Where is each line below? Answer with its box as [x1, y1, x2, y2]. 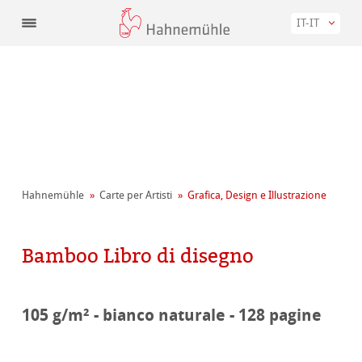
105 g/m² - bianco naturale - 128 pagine [22, 304, 322, 326]
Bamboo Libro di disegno [22, 242, 255, 270]
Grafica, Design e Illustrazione [187, 189, 327, 202]
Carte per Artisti [99, 189, 173, 202]
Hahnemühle [22, 189, 85, 202]
